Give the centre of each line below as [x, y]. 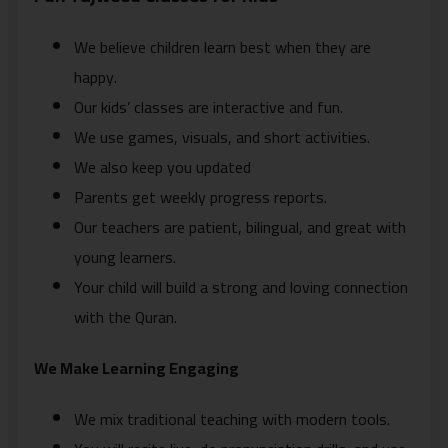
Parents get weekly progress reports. [200, 196]
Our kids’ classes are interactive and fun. [208, 106]
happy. [95, 76]
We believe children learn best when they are [222, 46]
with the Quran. [125, 316]
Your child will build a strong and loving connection [241, 286]
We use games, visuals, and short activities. [222, 136]
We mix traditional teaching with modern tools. [232, 419]
